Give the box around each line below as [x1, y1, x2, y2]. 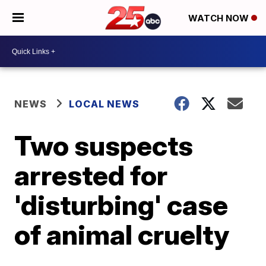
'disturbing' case [14, 188, 229, 221]
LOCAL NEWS [69, 98, 140, 110]
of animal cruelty [14, 218, 230, 251]
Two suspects [14, 129, 194, 162]
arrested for [14, 159, 168, 192]
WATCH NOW [188, 12, 251, 24]
